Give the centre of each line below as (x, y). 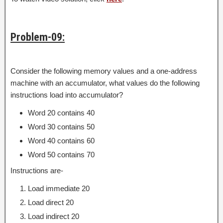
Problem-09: (38, 37)
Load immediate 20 (59, 188)
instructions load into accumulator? (67, 95)
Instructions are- (37, 170)
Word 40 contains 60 (61, 140)
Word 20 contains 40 (61, 112)
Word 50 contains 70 (61, 154)
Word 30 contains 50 (61, 126)
